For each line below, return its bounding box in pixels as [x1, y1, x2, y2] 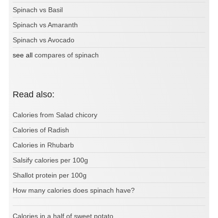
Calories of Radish [13, 126, 69, 134]
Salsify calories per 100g [13, 156, 88, 164]
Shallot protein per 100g [13, 171, 87, 180]
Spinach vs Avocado [13, 36, 74, 44]
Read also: [19, 90, 54, 100]
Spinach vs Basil [13, 6, 63, 14]
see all [13, 51, 35, 59]
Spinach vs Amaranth [13, 21, 78, 29]
